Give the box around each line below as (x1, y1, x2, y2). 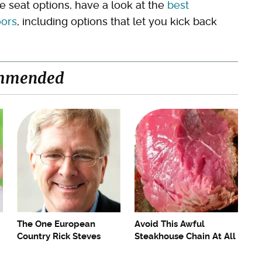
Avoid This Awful (135, 219, 205, 230)
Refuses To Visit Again (17, 243, 109, 254)
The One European (17, 219, 95, 230)
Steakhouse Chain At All (135, 231, 236, 242)
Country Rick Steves (17, 231, 101, 242)
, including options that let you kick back (17, 15, 217, 28)
